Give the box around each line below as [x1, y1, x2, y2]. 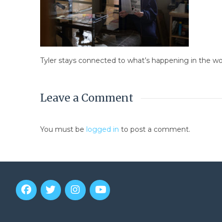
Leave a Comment [40, 91, 133, 105]
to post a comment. [118, 125, 190, 134]
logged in [86, 125, 119, 134]
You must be [40, 125, 86, 134]
